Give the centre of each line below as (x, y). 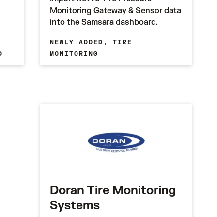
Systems (75, 206)
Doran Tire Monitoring (113, 191)
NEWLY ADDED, (82, 42)
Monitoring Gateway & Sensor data (116, 11)
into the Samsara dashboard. (104, 22)
